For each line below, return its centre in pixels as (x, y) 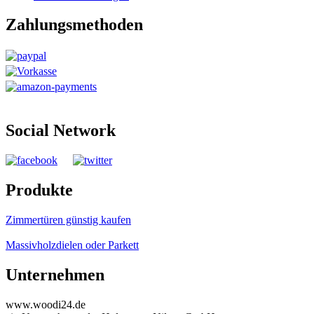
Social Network (61, 131)
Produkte (39, 190)
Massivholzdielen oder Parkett (72, 245)
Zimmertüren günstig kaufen (68, 219)
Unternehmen (55, 274)
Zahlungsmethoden (74, 25)
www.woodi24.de (46, 304)
